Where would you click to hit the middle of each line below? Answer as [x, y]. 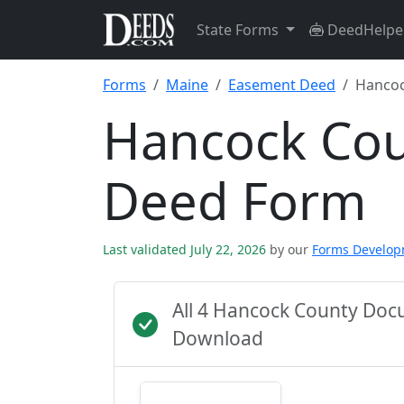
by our [289, 249]
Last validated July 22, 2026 [186, 249]
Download [218, 338]
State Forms [239, 30]
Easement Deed [282, 85]
